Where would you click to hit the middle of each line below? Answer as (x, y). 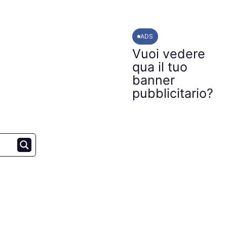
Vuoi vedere (168, 54)
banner (153, 80)
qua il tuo (160, 67)
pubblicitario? (173, 93)
